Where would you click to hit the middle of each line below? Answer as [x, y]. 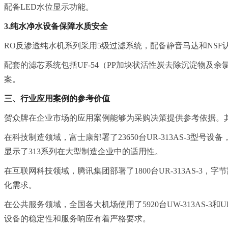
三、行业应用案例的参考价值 [57, 98]
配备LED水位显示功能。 [49, 7]
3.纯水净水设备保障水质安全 [56, 26]
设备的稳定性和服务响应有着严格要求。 [77, 218]
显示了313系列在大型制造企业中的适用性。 [83, 151]
